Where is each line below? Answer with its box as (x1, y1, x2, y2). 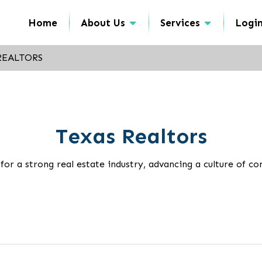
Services (160, 16, 200, 29)
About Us (81, 16, 125, 29)
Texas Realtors (55, 123, 207, 149)
